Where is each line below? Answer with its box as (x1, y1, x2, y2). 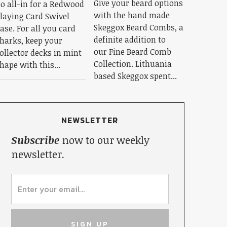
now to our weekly (59, 132, 149, 147)
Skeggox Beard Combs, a (93, 21, 183, 33)
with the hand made (93, 9, 170, 21)
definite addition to (93, 33, 166, 45)
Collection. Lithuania (93, 58, 172, 69)
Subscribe (11, 132, 59, 147)
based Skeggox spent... (93, 70, 177, 82)
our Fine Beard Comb (93, 46, 171, 57)
